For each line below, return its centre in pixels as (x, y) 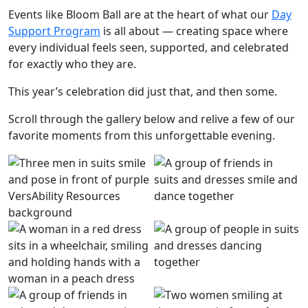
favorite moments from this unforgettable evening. (142, 135)
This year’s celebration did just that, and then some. (143, 91)
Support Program (54, 31)
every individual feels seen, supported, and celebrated (148, 47)
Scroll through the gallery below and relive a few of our (152, 119)
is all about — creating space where (194, 31)
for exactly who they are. (72, 64)
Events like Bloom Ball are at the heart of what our (140, 14)
